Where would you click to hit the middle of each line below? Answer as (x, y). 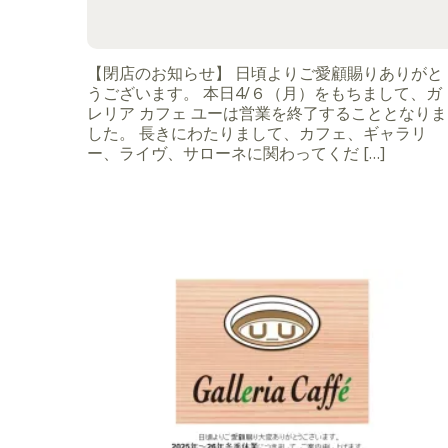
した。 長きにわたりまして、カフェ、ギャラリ (257, 132)
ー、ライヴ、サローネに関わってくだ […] (236, 152)
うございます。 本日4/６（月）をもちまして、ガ (264, 92)
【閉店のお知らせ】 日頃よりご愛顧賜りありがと (265, 72)
